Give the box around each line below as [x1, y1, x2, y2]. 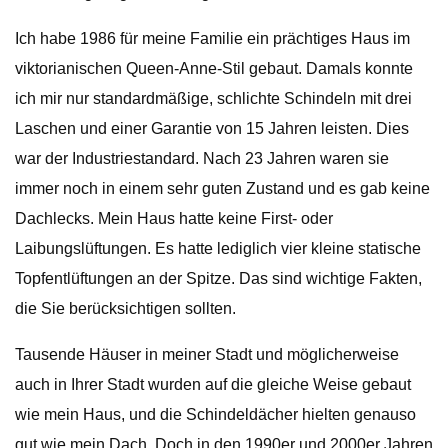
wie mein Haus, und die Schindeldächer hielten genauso [15, 406, 416, 423]
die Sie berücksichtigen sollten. [15, 300, 236, 317]
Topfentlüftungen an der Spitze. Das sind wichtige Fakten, [15, 270, 422, 287]
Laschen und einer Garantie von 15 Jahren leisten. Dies [15, 120, 409, 137]
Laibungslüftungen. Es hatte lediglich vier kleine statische [15, 240, 421, 257]
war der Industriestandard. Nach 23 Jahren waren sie [15, 150, 389, 167]
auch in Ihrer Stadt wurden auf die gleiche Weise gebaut [15, 376, 411, 393]
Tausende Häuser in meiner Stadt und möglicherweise [15, 346, 399, 363]
